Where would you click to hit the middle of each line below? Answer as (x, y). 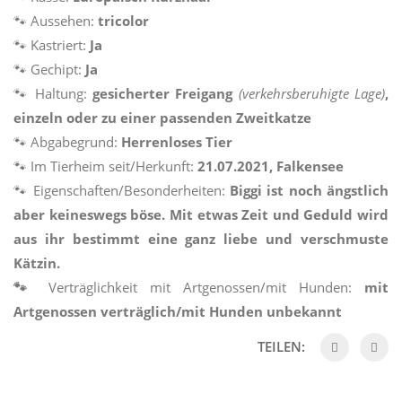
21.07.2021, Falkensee (271, 166)
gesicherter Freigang (166, 94)
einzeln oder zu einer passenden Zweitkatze (162, 118)
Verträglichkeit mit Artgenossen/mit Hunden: (200, 288)
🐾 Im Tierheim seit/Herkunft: (105, 166)
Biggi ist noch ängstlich (309, 191)
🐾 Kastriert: (52, 45)
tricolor (123, 21)
